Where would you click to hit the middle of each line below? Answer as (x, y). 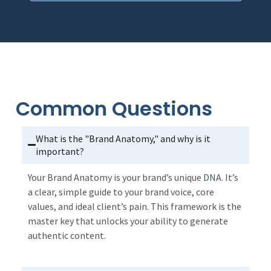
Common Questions (114, 108)
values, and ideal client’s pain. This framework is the (135, 206)
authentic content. (67, 235)
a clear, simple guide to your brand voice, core (121, 191)
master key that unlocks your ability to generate (128, 220)
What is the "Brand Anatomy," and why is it (123, 138)
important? (60, 151)
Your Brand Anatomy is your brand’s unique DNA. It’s (133, 177)
